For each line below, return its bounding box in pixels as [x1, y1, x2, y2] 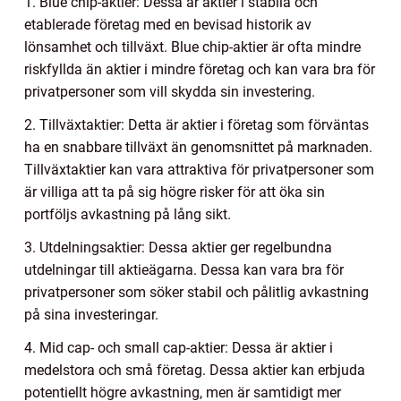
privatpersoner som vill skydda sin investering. [24, 82, 315, 100]
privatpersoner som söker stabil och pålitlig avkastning [24, 283, 369, 301]
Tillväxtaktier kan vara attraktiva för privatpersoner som [24, 160, 374, 178]
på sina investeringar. [24, 305, 158, 323]
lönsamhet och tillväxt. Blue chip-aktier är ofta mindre [24, 38, 361, 55]
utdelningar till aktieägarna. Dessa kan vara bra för [24, 260, 344, 278]
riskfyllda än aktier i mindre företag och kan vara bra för [24, 60, 375, 78]
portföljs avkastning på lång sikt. [24, 205, 231, 223]
